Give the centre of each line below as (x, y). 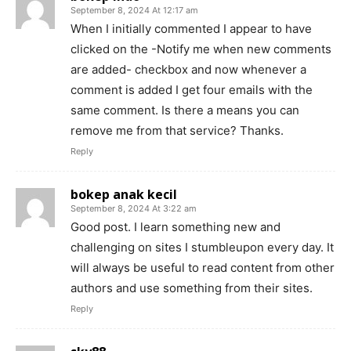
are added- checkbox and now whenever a (188, 69)
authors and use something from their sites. (192, 288)
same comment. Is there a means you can (185, 110)
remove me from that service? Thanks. (177, 130)
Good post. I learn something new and (175, 226)
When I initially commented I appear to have (191, 28)
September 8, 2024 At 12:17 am (134, 10)
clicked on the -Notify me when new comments (201, 49)
